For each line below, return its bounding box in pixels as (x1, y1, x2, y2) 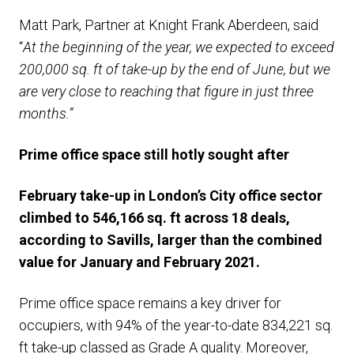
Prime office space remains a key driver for (19, 295, 281, 311)
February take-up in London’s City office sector (19, 187, 322, 204)
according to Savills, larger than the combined (19, 232, 322, 248)
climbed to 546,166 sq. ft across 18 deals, (19, 209, 290, 226)
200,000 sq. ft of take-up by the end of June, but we (19, 61, 330, 77)
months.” (19, 105, 73, 122)
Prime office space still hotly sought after (19, 146, 289, 163)
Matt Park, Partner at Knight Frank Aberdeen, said (19, 17, 318, 33)
